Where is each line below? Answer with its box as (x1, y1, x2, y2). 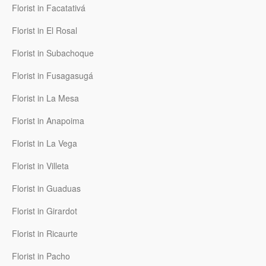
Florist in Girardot (12, 205, 77, 217)
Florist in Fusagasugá (12, 69, 93, 82)
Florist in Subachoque (12, 47, 94, 59)
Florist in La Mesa (12, 92, 79, 104)
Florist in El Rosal (12, 24, 77, 37)
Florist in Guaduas (12, 182, 81, 195)
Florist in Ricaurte (12, 227, 78, 240)
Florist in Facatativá (12, 2, 85, 14)
